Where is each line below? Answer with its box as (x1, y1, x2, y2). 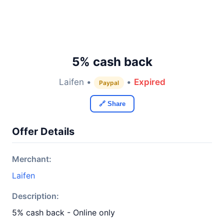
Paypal (98, 79, 119, 86)
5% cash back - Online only (12, 207, 115, 217)
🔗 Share (98, 100, 125, 107)
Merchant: (12, 154, 51, 164)
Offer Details (12, 125, 74, 137)
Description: (12, 191, 59, 201)
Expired (133, 77, 165, 87)
